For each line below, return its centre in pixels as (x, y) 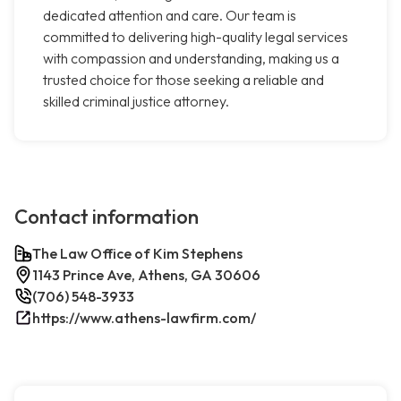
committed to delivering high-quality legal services (196, 37)
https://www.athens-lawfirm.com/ (144, 318)
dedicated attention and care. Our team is (170, 16)
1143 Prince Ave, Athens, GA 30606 (146, 275)
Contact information (107, 217)
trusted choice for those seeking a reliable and (183, 80)
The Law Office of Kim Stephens (137, 254)
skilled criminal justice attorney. (136, 102)
